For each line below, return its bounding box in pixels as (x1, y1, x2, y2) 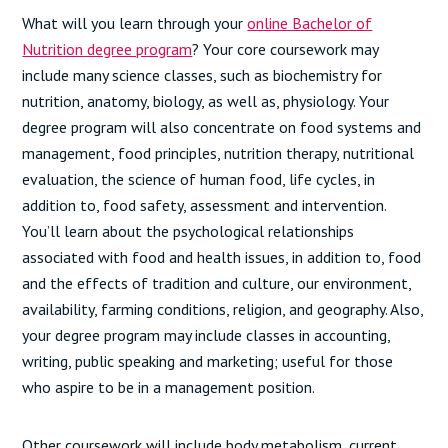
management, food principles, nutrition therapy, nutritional (22, 143, 415, 163)
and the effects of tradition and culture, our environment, (22, 273, 412, 293)
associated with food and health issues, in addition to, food (22, 247, 422, 267)
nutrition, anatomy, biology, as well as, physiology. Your (22, 91, 390, 111)
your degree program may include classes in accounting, (22, 325, 391, 345)
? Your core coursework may (192, 39, 379, 59)
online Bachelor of (247, 13, 373, 33)
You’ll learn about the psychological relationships (22, 221, 355, 241)
